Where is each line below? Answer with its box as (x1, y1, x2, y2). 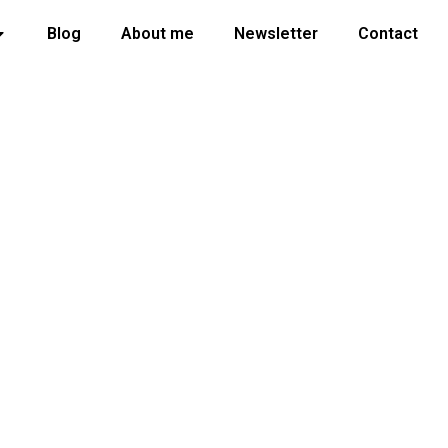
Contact (358, 23, 418, 43)
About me (121, 23, 194, 43)
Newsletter (234, 23, 318, 43)
